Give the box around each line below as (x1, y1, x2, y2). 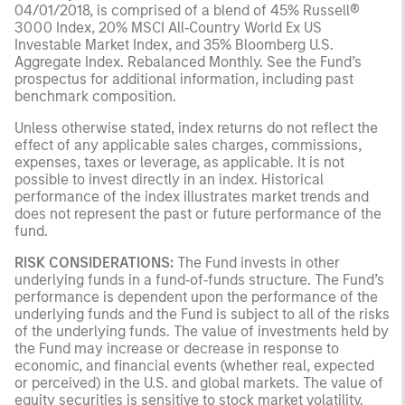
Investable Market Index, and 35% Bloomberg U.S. (14, 36, 334, 54)
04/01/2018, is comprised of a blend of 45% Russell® (14, 2, 360, 20)
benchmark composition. (14, 88, 176, 106)
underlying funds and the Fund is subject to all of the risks (14, 306, 390, 324)
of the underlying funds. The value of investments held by (14, 323, 389, 341)
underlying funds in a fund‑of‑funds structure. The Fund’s (14, 271, 384, 289)
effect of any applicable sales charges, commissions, (14, 137, 362, 155)
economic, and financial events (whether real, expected (14, 357, 374, 375)
